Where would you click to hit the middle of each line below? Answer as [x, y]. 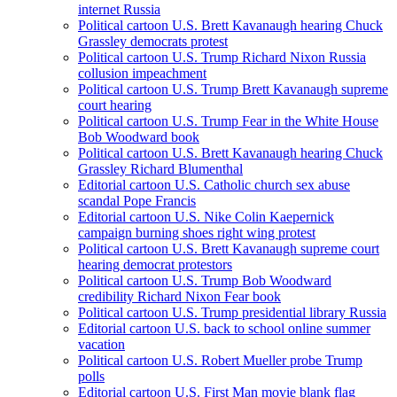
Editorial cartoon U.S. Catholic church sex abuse [214, 185]
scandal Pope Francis [137, 201]
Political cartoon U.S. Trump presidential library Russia [232, 313]
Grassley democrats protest [153, 42]
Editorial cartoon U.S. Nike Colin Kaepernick [206, 217]
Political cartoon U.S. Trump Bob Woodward [205, 281]
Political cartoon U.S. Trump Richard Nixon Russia [222, 58]
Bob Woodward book [139, 137]
